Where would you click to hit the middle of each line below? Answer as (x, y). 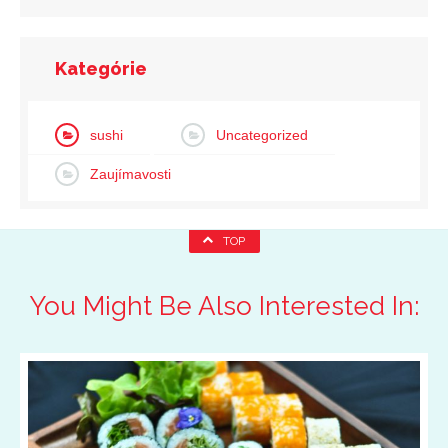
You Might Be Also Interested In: (224, 306)
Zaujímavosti (130, 174)
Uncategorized (262, 135)
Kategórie (101, 68)
